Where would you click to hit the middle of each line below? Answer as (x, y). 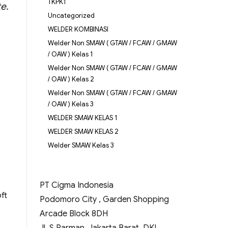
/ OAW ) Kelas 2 (71, 79)
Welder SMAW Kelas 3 (81, 146)
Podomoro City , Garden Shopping (104, 200)
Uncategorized (71, 16)
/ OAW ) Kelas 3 (70, 104)
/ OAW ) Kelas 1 (70, 54)
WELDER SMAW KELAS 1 (82, 118)
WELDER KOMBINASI (78, 30)
